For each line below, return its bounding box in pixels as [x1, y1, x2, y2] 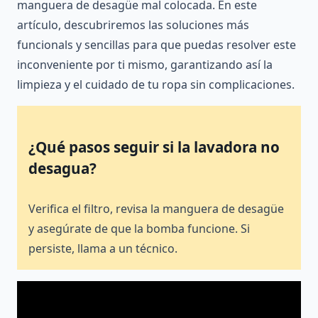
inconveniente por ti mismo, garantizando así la [17, 56, 273, 72]
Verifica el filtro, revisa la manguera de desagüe [28, 200, 284, 216]
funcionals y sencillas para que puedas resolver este [17, 36, 296, 53]
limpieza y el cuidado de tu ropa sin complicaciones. [17, 76, 295, 92]
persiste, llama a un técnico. [28, 240, 177, 256]
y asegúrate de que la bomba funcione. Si [28, 220, 250, 236]
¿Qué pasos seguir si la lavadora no [28, 137, 280, 158]
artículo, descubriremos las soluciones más [17, 16, 249, 33]
